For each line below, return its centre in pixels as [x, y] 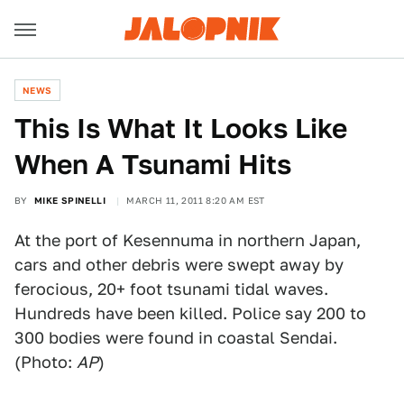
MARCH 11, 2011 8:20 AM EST [196, 200]
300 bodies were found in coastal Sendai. [176, 338]
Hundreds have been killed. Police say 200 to [190, 313]
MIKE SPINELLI [70, 200]
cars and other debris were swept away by [179, 265]
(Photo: [46, 362]
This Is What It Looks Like [181, 128]
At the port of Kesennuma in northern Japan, [188, 240]
